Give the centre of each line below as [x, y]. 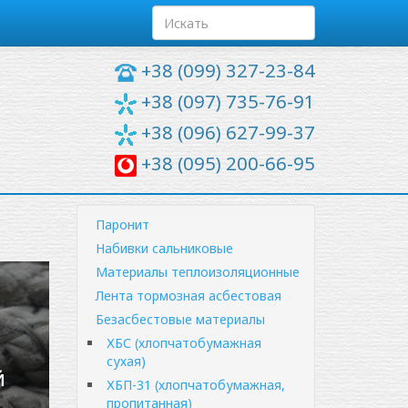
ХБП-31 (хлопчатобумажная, [195, 385]
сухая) [126, 361]
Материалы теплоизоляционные [197, 272]
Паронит [122, 224]
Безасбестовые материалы [180, 319]
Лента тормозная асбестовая [188, 296]
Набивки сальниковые [164, 248]
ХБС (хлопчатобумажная [184, 343]
